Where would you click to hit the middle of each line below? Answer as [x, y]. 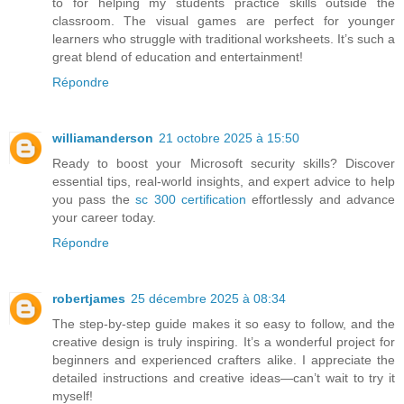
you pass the [94, 200]
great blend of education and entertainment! [178, 57]
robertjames [89, 299]
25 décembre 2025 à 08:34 [208, 299]
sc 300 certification [191, 200]
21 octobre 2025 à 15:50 [229, 138]
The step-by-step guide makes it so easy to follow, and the [224, 324]
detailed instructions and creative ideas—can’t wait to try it [224, 378]
